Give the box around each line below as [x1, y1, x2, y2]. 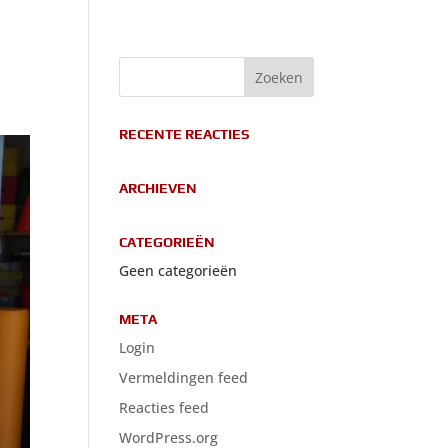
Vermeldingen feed [119, 368, 249, 387]
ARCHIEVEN [119, 180, 198, 196]
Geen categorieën [119, 261, 238, 280]
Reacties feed [119, 398, 210, 417]
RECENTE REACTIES [119, 126, 250, 142]
